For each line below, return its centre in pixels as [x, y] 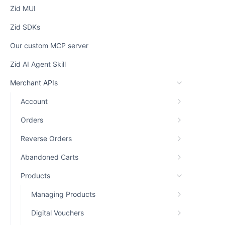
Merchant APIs [34, 83]
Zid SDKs [25, 27]
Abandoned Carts [49, 157]
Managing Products [63, 194]
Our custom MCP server [49, 45]
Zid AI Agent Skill [38, 64]
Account [34, 101]
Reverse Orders [46, 138]
